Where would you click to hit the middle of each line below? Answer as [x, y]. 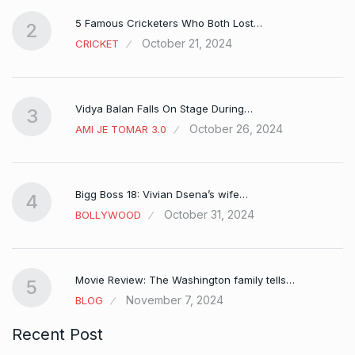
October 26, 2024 [236, 129]
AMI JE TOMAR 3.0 [121, 130]
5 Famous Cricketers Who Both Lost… [169, 23]
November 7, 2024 [175, 300]
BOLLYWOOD [108, 215]
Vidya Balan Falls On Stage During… [164, 109]
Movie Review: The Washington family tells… [185, 280]
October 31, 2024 [209, 215]
